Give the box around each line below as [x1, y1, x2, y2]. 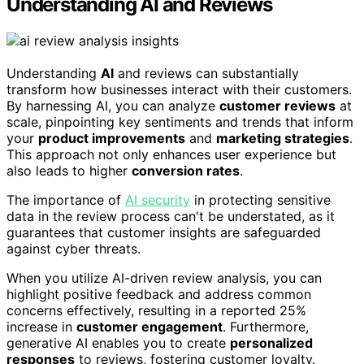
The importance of [6, 191, 125, 208]
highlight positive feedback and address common [6, 285, 311, 302]
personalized [230, 334, 313, 351]
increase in [6, 318, 76, 335]
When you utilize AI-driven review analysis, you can [6, 269, 322, 286]
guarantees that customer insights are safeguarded [6, 223, 321, 240]
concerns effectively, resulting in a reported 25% [6, 301, 306, 318]
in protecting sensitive [190, 191, 331, 208]
